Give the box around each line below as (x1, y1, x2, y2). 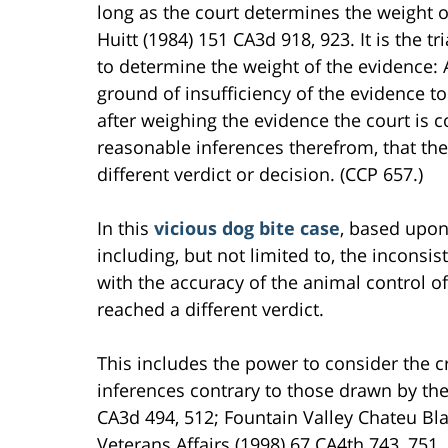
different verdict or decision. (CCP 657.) (97, 161, 423, 186)
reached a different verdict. (97, 296, 324, 321)
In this (97, 215, 154, 240)
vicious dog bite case (154, 215, 340, 240)
